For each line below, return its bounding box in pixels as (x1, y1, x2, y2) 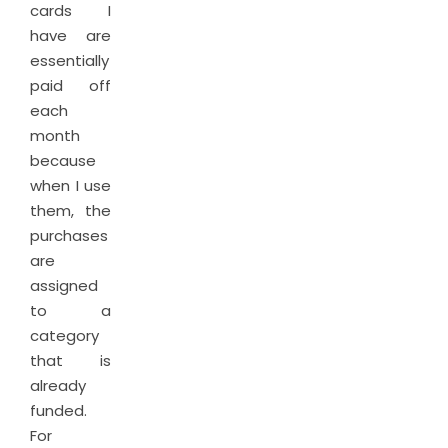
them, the (30, 200, 111, 221)
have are (30, 25, 111, 46)
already (30, 375, 86, 396)
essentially (30, 50, 109, 71)
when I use (30, 175, 111, 196)
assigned (30, 275, 98, 296)
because (30, 150, 96, 171)
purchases (30, 225, 108, 246)
